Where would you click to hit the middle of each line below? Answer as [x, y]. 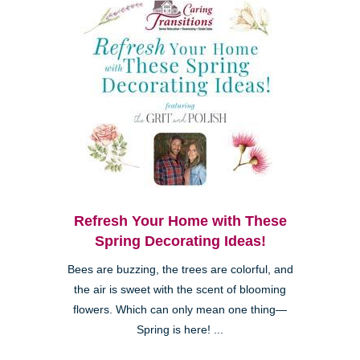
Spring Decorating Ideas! [180, 241]
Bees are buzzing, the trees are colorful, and [180, 269]
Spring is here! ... [180, 329]
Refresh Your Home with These [180, 221]
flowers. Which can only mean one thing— [180, 309]
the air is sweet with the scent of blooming [180, 289]
